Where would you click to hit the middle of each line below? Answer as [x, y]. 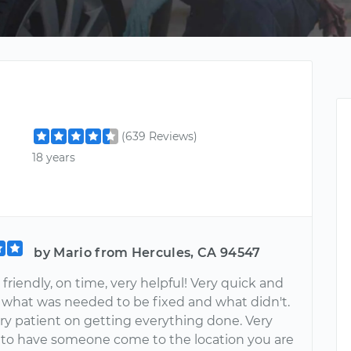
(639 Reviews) [160, 136]
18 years [54, 158]
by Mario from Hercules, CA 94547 [147, 252]
